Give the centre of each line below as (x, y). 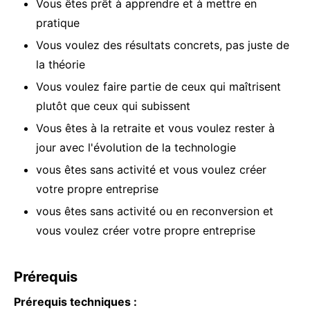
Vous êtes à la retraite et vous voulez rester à (155, 128)
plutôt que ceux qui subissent (113, 106)
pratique (58, 23)
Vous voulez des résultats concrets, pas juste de (163, 45)
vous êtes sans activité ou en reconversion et (155, 211)
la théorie (61, 65)
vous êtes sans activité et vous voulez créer (151, 170)
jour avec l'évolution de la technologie (136, 148)
